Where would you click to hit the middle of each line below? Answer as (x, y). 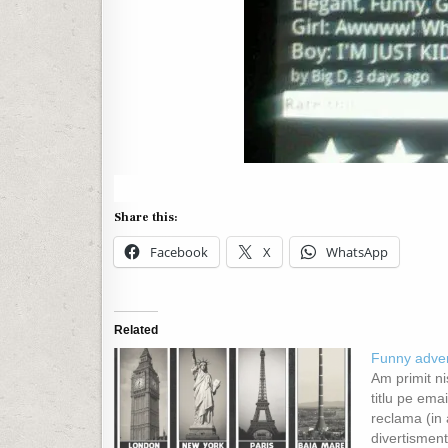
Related (136, 330)
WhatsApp (357, 252)
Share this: (146, 217)
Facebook (179, 252)
